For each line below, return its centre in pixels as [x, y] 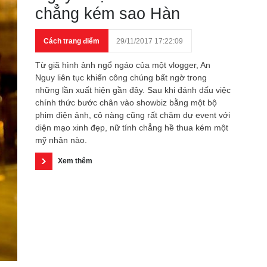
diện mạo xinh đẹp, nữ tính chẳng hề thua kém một [132, 128]
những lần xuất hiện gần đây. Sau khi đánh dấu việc [133, 90]
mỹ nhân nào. [61, 140]
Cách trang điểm [72, 41]
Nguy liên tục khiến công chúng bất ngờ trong [121, 77]
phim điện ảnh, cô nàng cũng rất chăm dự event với [133, 115]
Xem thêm [75, 161]
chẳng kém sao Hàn [108, 14]
